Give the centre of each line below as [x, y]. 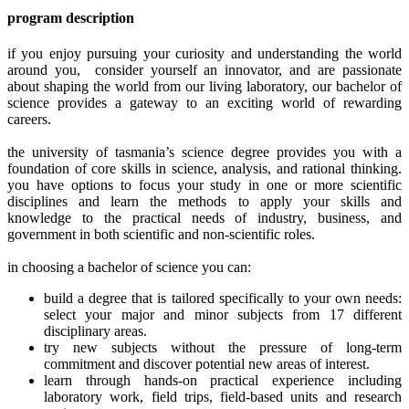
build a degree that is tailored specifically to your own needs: [223, 299]
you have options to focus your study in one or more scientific [204, 185]
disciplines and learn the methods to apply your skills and [204, 202]
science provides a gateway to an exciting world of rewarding [204, 103]
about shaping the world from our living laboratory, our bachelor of [204, 87]
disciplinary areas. [95, 331]
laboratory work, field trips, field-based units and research [223, 397]
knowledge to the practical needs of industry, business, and [204, 218]
